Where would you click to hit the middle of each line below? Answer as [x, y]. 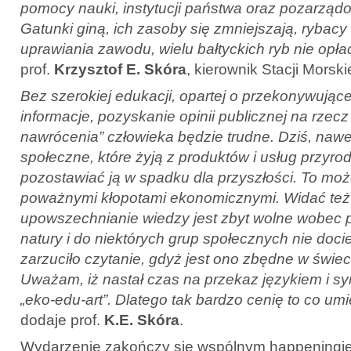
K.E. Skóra [142, 320]
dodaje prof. [62, 320]
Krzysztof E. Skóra [120, 69]
